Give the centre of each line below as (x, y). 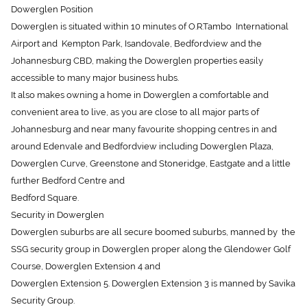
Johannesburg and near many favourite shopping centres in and (144, 116)
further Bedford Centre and (68, 168)
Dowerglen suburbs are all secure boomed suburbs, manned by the (153, 219)
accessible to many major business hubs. (95, 65)
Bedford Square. (45, 185)
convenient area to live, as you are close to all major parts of (135, 99)
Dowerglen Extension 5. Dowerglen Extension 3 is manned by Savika (153, 270)
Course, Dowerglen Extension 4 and (86, 253)
